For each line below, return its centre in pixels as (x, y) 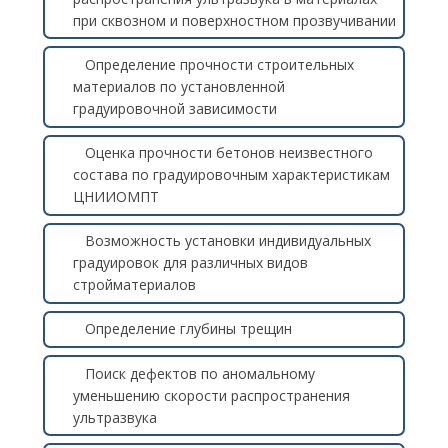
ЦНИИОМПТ (115, 197)
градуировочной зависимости (174, 108)
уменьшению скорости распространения (211, 395)
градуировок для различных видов (190, 263)
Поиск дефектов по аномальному (199, 373)
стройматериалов (134, 285)
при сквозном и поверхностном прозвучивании (234, 20)
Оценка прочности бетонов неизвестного (228, 153)
